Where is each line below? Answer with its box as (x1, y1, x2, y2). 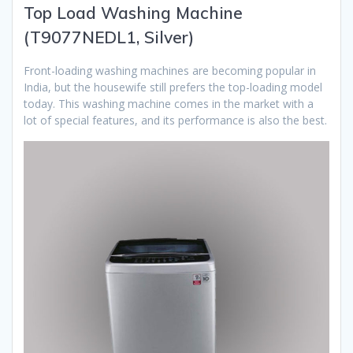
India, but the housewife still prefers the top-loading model (24, 79, 322, 95)
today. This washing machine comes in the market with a (24, 95, 314, 111)
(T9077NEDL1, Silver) (24, 26, 194, 47)
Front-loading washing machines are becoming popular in (24, 62, 316, 78)
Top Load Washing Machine (24, 2, 243, 23)
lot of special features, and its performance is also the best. (24, 112, 327, 128)
